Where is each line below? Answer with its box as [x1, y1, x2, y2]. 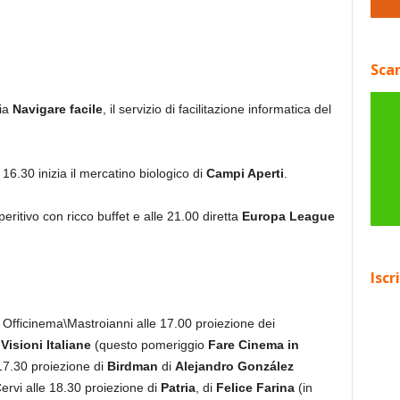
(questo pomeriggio [90, 337, 204, 352]
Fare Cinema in [204, 337, 299, 352]
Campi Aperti [205, 166, 284, 180]
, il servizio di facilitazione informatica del [102, 102, 331, 116]
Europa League [241, 209, 335, 223]
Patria [160, 380, 196, 395]
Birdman [106, 359, 158, 373]
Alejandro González [174, 359, 294, 373]
